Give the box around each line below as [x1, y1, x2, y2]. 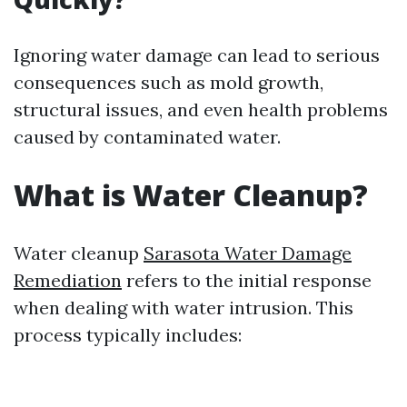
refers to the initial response [122, 269, 372, 292]
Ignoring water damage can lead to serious [14, 44, 380, 66]
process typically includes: [14, 323, 242, 346]
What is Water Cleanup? [14, 175, 368, 214]
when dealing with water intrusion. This [14, 296, 353, 319]
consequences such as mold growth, [14, 71, 323, 94]
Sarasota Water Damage [144, 242, 352, 264]
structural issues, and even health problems [14, 98, 388, 121]
